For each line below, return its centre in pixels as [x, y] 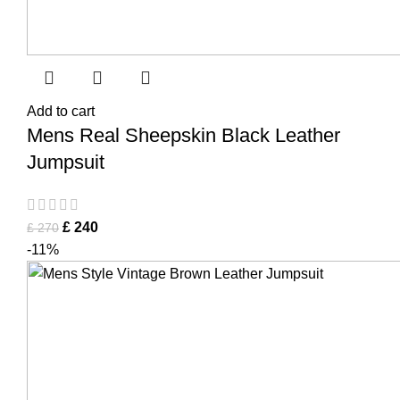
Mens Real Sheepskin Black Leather [183, 135]
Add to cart [61, 111]
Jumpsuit [66, 162]
